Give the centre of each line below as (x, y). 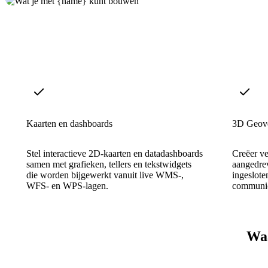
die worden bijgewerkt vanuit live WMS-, (105, 175)
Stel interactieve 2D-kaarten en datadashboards (115, 153)
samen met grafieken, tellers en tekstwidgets (109, 164)
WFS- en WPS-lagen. (67, 185)
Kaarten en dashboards (69, 123)
